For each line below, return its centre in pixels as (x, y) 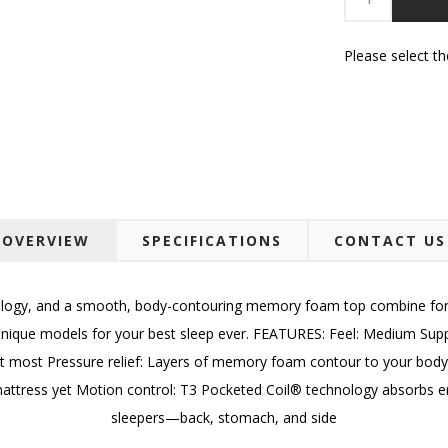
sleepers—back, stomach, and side (224, 417)
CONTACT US (390, 240)
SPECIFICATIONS (212, 240)
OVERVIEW (46, 240)
